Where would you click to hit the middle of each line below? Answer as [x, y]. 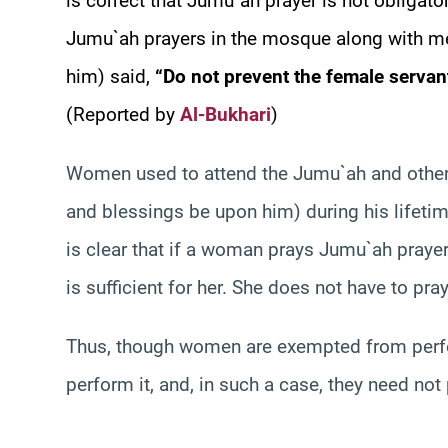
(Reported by [123, 114]
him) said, [110, 76]
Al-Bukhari [225, 114]
